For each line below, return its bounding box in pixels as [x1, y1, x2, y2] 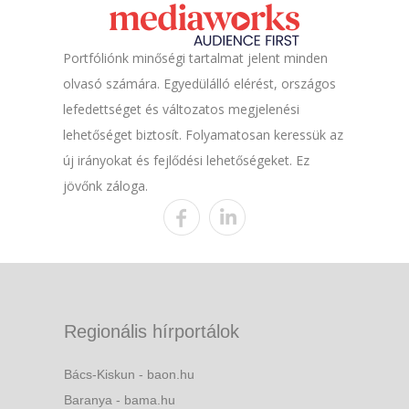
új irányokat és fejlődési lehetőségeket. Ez [62, 152, 309, 170]
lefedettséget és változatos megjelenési [62, 100, 299, 119]
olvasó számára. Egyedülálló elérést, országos [62, 75, 336, 93]
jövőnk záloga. [62, 177, 148, 195]
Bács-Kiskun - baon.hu [64, 367, 194, 383]
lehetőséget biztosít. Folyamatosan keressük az [62, 126, 343, 144]
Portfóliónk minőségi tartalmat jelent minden [62, 49, 328, 68]
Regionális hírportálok [64, 321, 239, 342]
